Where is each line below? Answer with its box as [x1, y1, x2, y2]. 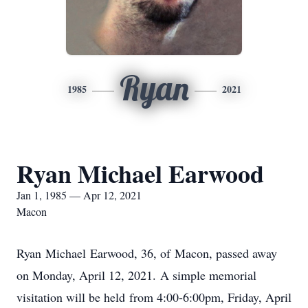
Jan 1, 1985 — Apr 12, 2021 [16, 188, 142, 202]
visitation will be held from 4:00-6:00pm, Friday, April [16, 289, 291, 305]
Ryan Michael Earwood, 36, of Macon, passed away [16, 245, 277, 261]
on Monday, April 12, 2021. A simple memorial [16, 267, 256, 283]
